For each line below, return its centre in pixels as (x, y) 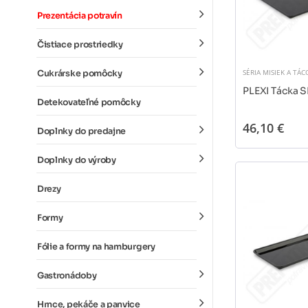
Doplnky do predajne (82, 131)
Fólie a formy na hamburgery (96, 247)
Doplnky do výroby (77, 160)
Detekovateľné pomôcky (89, 102)
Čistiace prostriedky (80, 45)
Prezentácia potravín (80, 16)
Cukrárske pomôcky (80, 74)
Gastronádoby (67, 276)
